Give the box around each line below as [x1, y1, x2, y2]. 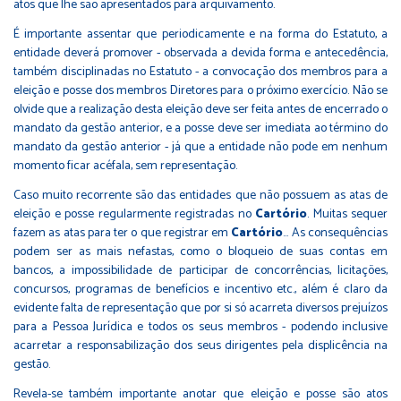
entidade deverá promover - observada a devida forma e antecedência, [13, 42, 388, 64]
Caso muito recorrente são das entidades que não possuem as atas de [13, 184, 388, 206]
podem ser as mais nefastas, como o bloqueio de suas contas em [13, 241, 388, 262]
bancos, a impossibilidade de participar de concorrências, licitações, [13, 260, 388, 281]
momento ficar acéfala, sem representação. [13, 155, 237, 176]
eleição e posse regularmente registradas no [13, 203, 255, 225]
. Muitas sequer [307, 203, 388, 225]
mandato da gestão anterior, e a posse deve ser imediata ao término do [13, 117, 388, 139]
